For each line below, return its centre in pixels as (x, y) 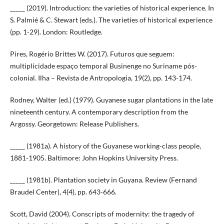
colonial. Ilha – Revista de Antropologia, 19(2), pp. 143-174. (101, 77)
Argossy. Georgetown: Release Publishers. (74, 123)
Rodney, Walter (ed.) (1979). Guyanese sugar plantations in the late (111, 99)
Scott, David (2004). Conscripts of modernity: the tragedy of (102, 213)
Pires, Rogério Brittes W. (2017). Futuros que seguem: (92, 53)
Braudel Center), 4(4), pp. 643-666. (63, 191)
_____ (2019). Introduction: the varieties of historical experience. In (112, 7)
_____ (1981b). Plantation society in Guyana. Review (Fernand (103, 179)
